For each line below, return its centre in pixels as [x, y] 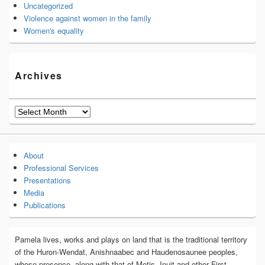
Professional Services [61, 167]
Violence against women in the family [88, 18]
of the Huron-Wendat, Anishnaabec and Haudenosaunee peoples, [126, 251]
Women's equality [54, 30]
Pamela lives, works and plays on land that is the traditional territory [131, 239]
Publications [45, 205]
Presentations [47, 180]
